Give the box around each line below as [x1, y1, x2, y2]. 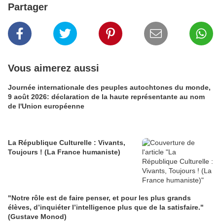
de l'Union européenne [8, 102, 84, 110]
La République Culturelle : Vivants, [8, 139, 125, 147]
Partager [8, 1, 48, 13]
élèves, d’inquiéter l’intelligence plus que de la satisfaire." [8, 203, 204, 212]
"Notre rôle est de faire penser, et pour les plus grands [8, 194, 191, 202]
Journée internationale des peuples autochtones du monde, [8, 83, 211, 92]
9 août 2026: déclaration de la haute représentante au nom [8, 93, 205, 101]
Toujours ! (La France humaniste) [8, 148, 120, 156]
